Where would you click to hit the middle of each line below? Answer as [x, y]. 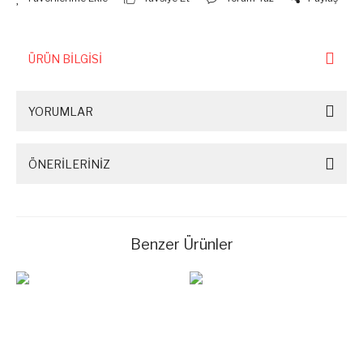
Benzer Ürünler [181, 244]
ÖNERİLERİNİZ [69, 164]
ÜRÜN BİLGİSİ [65, 58]
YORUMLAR [61, 111]
